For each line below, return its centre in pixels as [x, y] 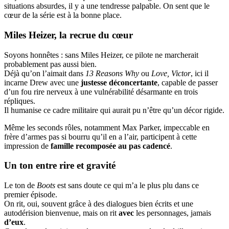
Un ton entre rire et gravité [60, 166]
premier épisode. [31, 195]
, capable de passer [188, 82]
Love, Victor [171, 73]
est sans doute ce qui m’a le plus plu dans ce [127, 186]
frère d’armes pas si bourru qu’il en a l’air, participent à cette [100, 136]
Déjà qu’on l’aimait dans [45, 73]
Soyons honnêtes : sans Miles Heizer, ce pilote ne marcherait [101, 55]
